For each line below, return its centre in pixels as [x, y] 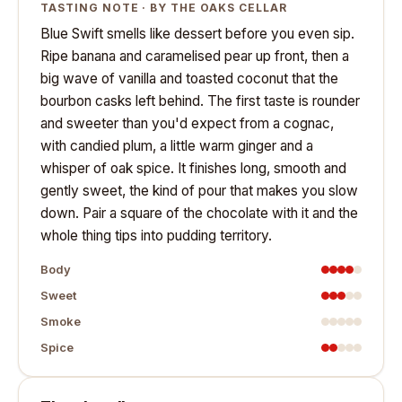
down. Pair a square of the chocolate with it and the [199, 214]
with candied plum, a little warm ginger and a [177, 146]
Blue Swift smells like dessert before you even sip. [197, 34]
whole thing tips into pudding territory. [156, 236]
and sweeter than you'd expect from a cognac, [187, 124]
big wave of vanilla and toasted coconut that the [189, 79]
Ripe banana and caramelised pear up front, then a [195, 57]
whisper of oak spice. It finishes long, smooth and [193, 169]
